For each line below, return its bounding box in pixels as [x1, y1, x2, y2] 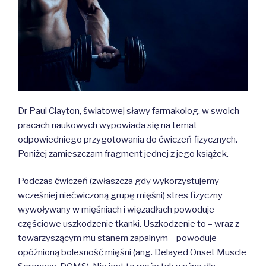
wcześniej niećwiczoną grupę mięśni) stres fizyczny [18, 190, 223, 201]
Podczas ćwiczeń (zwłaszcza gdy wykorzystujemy [18, 176, 219, 187]
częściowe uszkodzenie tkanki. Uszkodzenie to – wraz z [18, 218, 239, 230]
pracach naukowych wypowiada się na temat [18, 119, 197, 131]
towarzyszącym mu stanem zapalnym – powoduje [18, 233, 217, 244]
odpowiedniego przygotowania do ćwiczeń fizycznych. [18, 134, 237, 145]
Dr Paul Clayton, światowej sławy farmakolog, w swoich [18, 105, 239, 116]
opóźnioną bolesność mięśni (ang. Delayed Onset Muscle [18, 247, 246, 258]
